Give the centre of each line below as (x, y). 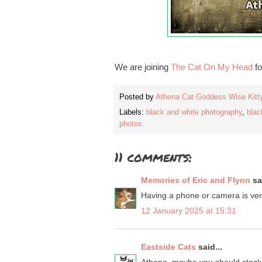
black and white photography (194, 113)
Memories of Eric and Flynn (196, 180)
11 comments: (153, 157)
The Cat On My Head (212, 67)
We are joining (143, 67)
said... (209, 247)
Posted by (137, 97)
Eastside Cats (168, 247)
